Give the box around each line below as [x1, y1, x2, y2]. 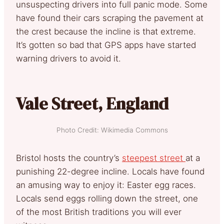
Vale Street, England [16, 91, 168, 115]
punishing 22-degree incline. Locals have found [16, 166, 204, 176]
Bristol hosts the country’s [16, 152, 122, 163]
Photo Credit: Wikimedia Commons [56, 125, 168, 134]
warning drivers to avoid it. [16, 53, 121, 63]
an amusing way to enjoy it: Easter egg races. [16, 179, 196, 190]
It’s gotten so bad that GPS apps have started [16, 39, 196, 50]
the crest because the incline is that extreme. [16, 26, 196, 36]
